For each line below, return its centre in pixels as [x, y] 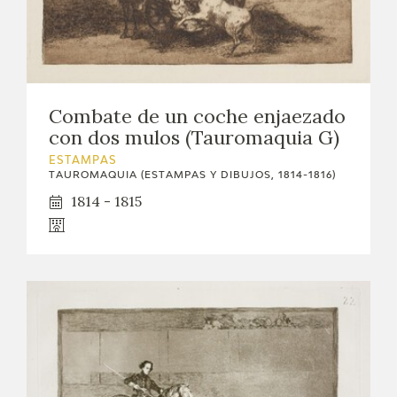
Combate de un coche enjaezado [197, 117]
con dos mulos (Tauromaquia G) [194, 138]
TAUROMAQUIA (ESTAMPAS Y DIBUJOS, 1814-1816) [192, 175]
